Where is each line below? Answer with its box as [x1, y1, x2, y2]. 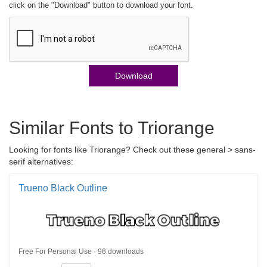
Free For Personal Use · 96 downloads [18, 247, 144, 256]
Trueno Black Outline [18, 182, 107, 193]
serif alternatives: [9, 156, 73, 166]
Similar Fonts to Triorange [9, 117, 215, 138]
